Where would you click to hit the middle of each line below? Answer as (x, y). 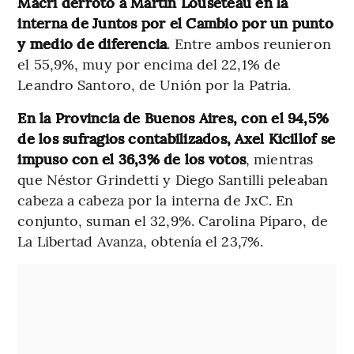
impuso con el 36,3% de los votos (132, 159)
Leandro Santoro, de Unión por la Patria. (154, 85)
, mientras (280, 159)
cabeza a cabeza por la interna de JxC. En (156, 200)
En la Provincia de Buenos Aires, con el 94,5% (173, 118)
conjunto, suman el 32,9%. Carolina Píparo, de (173, 220)
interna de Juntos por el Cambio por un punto (175, 23)
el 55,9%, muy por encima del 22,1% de (149, 64)
